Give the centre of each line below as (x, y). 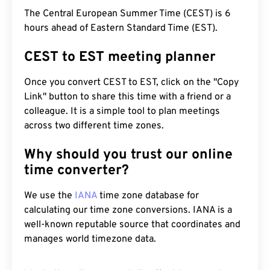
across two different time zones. (94, 126)
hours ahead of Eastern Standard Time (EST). (121, 28)
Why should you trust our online (128, 155)
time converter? (77, 171)
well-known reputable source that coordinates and (132, 225)
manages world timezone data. (90, 239)
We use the (49, 196)
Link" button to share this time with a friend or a (127, 97)
